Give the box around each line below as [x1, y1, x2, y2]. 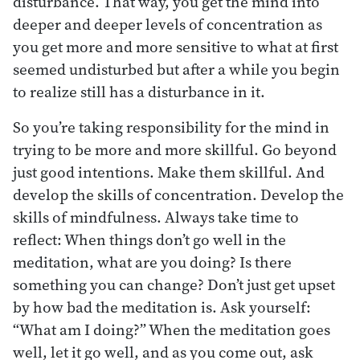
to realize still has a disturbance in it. [13, 80, 265, 102]
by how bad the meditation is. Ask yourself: [13, 296, 311, 317]
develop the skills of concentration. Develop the [13, 183, 344, 205]
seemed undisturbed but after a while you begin [13, 58, 340, 80]
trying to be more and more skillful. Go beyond [13, 138, 337, 160]
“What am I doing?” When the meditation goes [13, 318, 330, 340]
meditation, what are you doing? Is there [13, 251, 292, 272]
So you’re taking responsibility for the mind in [13, 116, 329, 137]
